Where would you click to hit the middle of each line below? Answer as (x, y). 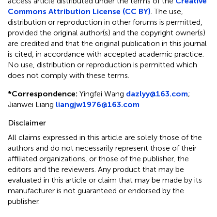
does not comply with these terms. (69, 75)
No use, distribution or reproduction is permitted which (102, 64)
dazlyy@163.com (157, 93)
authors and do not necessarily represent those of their (102, 148)
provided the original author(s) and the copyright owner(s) (107, 32)
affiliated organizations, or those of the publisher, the (98, 158)
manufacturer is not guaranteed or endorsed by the (96, 190)
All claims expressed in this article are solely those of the (105, 137)
